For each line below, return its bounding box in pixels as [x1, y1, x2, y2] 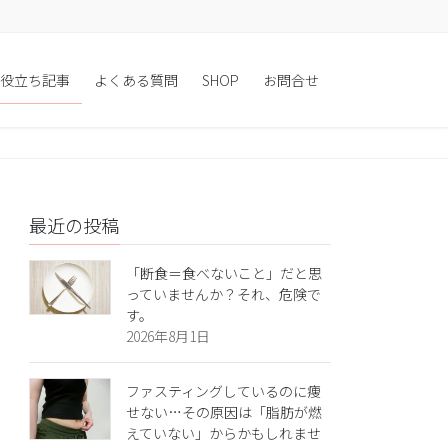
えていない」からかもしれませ [126, 423, 322, 443]
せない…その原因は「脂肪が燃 [126, 402, 323, 422]
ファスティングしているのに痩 [126, 381, 322, 401]
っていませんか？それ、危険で [126, 284, 322, 304]
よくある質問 [94, 70, 178, 90]
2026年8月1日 [126, 326, 211, 346]
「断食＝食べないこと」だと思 [126, 263, 323, 283]
